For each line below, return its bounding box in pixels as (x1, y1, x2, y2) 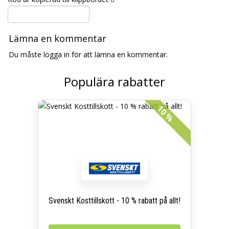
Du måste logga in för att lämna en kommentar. (9, 50, 168, 60)
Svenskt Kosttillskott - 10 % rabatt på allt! (49, 196, 180, 206)
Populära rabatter (64, 73, 165, 90)
